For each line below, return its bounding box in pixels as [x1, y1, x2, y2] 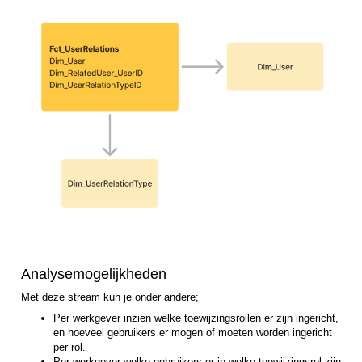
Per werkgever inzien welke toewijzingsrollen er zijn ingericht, [53, 312, 339, 325]
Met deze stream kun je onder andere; [21, 291, 199, 304]
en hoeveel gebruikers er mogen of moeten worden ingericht [53, 326, 332, 339]
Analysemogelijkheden [21, 266, 166, 283]
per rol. [53, 341, 86, 354]
